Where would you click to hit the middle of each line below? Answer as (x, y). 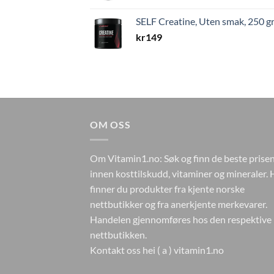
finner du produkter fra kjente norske (167, 188)
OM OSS (110, 125)
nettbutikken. (119, 234)
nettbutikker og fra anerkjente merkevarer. (179, 204)
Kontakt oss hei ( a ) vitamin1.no (157, 250)
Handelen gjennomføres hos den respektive (181, 219)
